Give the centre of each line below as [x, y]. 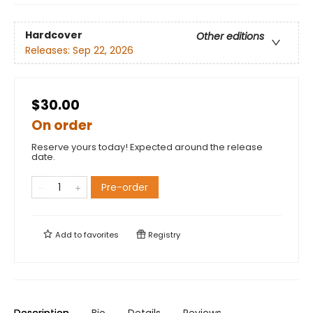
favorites [101, 235]
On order [62, 126]
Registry [163, 235]
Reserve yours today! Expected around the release [147, 147]
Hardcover [54, 35]
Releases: [49, 50]
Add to [68, 235]
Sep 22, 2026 [103, 50]
